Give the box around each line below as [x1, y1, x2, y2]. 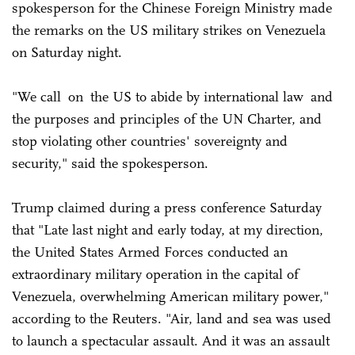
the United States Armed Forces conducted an [12, 242, 288, 261]
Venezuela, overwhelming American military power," [12, 287, 329, 305]
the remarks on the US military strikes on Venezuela [12, 21, 326, 39]
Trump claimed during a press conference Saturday [12, 198, 322, 216]
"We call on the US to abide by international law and [12, 87, 333, 105]
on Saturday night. [12, 43, 126, 61]
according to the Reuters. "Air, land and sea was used [12, 309, 331, 327]
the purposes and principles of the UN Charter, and [12, 109, 322, 128]
